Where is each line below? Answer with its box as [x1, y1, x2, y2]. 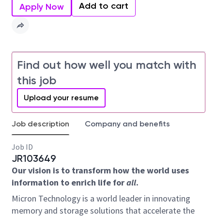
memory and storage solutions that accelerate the [12, 205, 195, 216]
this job [17, 73, 56, 87]
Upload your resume [24, 93, 99, 102]
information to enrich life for [12, 177, 126, 188]
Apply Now [19, 1, 64, 12]
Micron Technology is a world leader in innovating [12, 193, 190, 204]
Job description [12, 119, 69, 128]
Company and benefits [85, 119, 170, 128]
